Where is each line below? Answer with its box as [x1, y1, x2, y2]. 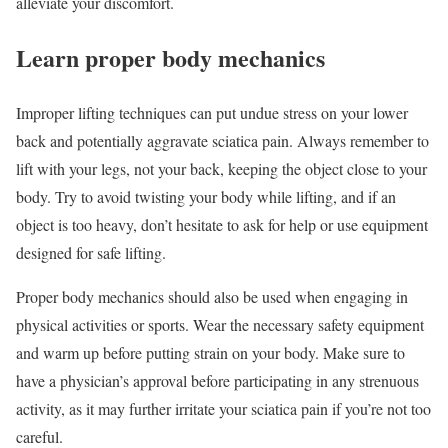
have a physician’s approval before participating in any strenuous [16, 369, 419, 391]
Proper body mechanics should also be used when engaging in [16, 285, 408, 307]
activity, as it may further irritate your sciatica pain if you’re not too [16, 397, 431, 419]
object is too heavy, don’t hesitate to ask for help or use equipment [16, 213, 428, 235]
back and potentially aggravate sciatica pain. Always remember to [16, 129, 429, 151]
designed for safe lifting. [16, 241, 166, 263]
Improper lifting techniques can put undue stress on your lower [16, 101, 408, 123]
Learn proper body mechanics [16, 39, 325, 75]
